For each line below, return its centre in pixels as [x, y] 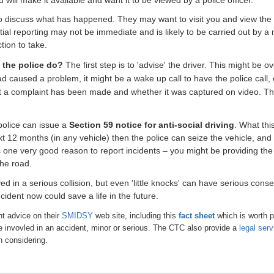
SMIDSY [79, 215]
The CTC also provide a [196, 228]
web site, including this [137, 215]
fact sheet [197, 215]
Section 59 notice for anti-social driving [152, 125]
